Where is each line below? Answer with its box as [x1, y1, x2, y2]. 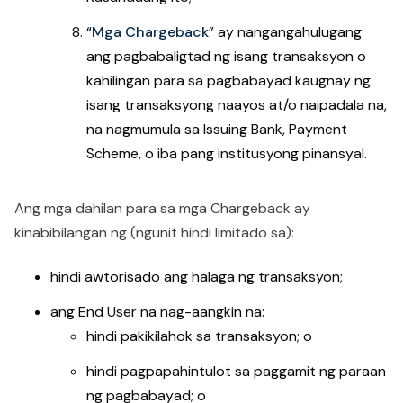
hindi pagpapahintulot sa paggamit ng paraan [86, 362, 386, 381]
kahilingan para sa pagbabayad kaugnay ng [86, 71, 371, 90]
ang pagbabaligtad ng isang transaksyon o [86, 47, 366, 66]
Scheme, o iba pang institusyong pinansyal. [86, 144, 371, 163]
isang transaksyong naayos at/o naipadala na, [86, 95, 387, 114]
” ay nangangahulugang [209, 22, 362, 41]
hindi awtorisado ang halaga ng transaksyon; [50, 267, 346, 286]
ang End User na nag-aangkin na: [50, 302, 264, 321]
